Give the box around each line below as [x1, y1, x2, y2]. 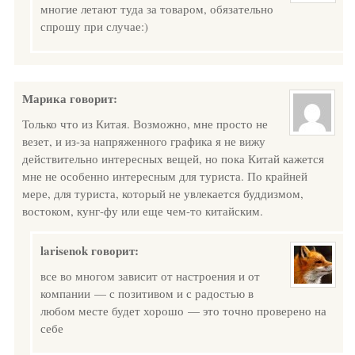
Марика [22, 90, 67, 107]
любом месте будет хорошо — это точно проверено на [40, 303, 326, 319]
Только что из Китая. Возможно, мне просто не [22, 116, 268, 132]
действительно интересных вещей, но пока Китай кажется [22, 151, 324, 166]
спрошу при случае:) [40, 18, 148, 34]
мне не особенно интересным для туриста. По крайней [22, 168, 307, 184]
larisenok [40, 242, 88, 259]
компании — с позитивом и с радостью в [40, 285, 254, 301]
